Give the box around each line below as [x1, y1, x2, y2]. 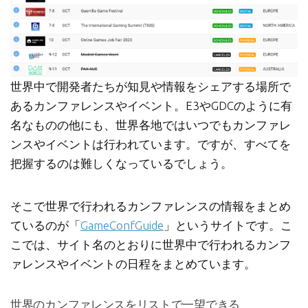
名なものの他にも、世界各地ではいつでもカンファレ [10, 118, 291, 132]
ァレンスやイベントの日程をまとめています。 [10, 257, 256, 271]
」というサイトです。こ [164, 219, 292, 232]
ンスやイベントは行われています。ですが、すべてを [10, 137, 291, 151]
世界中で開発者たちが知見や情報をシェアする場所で [10, 80, 291, 93]
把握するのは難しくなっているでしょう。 [10, 157, 232, 170]
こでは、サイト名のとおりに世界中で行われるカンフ [10, 238, 291, 252]
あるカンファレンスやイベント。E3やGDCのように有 [10, 99, 292, 113]
